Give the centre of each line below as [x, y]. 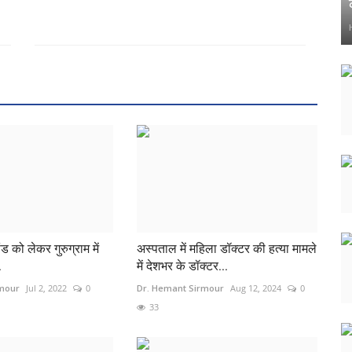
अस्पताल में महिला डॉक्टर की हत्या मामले [226, 248]
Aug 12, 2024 [255, 288]
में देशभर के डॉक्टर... [182, 266]
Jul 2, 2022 [46, 288]
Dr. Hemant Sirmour [180, 288]
